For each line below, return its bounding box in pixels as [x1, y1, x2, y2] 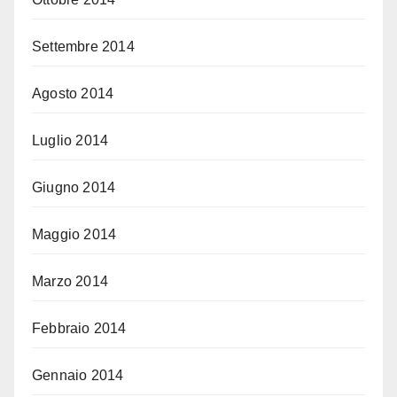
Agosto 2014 [32, 86, 114, 102]
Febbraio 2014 [32, 321, 127, 337]
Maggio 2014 [32, 227, 117, 243]
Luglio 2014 [32, 133, 109, 149]
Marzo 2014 [32, 274, 108, 290]
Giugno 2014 [32, 180, 116, 196]
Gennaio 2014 [32, 368, 124, 384]
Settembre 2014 [32, 39, 135, 55]
